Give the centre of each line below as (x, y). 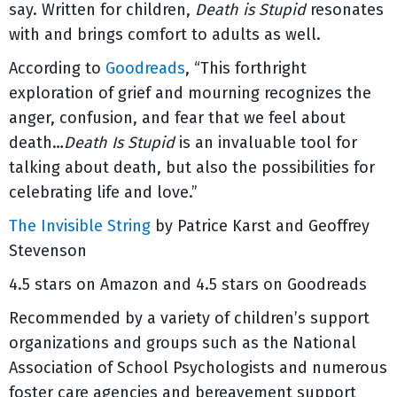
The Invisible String (80, 226)
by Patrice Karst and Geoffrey (260, 226)
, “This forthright (246, 68)
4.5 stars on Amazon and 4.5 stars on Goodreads (188, 284)
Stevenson (48, 251)
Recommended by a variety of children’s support (189, 318)
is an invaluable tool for (268, 143)
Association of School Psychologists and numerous (198, 368)
